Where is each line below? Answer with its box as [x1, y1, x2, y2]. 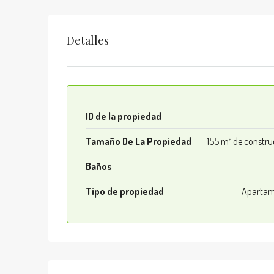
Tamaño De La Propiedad [86, 135, 191, 147]
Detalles [67, 32, 109, 48]
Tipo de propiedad [86, 185, 164, 198]
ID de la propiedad [86, 110, 161, 122]
